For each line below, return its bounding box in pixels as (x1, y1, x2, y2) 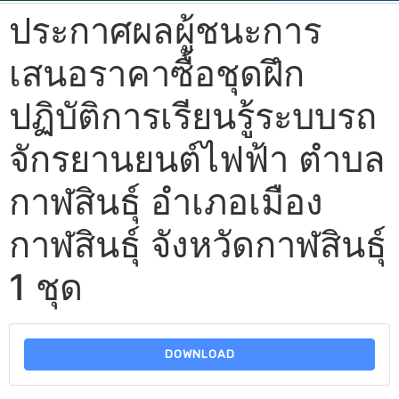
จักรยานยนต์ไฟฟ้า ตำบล (9, 136, 386, 181)
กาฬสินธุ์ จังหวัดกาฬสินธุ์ (9, 222, 387, 266)
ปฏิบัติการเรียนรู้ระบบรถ (9, 94, 377, 138)
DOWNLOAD (164, 347, 235, 362)
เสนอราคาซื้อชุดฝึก (9, 51, 305, 95)
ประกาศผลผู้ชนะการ (9, 8, 322, 53)
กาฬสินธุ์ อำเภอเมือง (9, 179, 323, 224)
